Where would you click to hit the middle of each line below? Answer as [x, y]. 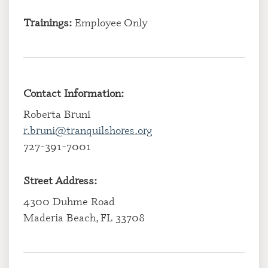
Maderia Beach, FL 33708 [84, 217]
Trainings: [48, 22]
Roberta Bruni [57, 114]
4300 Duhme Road [69, 201]
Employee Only [110, 22]
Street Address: [60, 180]
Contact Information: [74, 93]
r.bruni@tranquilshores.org [88, 130]
